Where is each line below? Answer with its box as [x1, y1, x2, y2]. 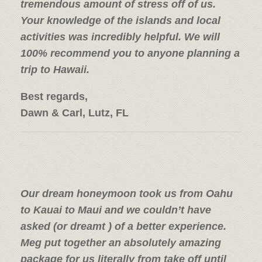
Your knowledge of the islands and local [20, 14, 220, 26]
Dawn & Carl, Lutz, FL [20, 106, 129, 119]
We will [184, 30, 220, 43]
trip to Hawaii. [20, 63, 89, 75]
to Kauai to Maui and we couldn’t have [20, 204, 211, 216]
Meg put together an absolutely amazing [20, 236, 221, 249]
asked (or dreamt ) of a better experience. [20, 220, 226, 232]
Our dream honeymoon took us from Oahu [20, 187, 233, 199]
